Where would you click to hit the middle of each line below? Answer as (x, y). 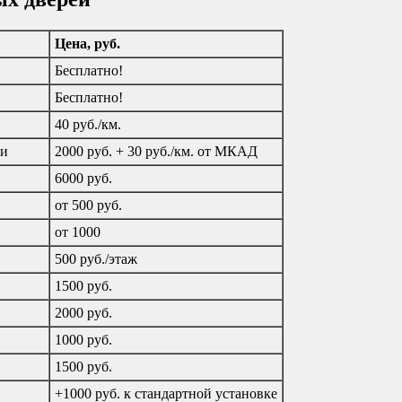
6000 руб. (83, 178)
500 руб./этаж (96, 258)
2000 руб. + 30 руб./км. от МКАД (156, 151)
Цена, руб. (87, 43)
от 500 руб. (88, 205)
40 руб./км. (88, 124)
